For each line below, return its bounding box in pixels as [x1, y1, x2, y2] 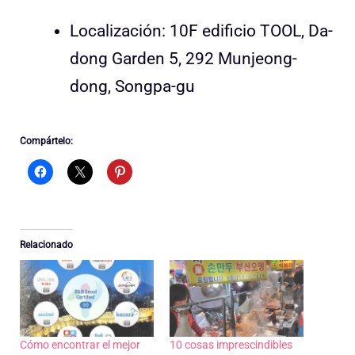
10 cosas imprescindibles [170, 338, 292, 351]
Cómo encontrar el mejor [20, 338, 140, 351]
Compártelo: [20, 136, 73, 147]
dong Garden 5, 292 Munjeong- [70, 48, 297, 68]
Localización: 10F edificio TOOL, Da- [70, 21, 333, 40]
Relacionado [20, 239, 73, 251]
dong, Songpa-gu [70, 76, 195, 96]
